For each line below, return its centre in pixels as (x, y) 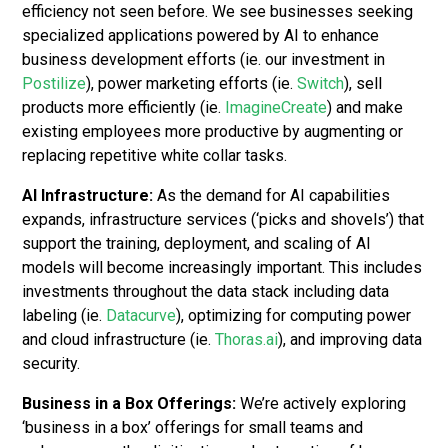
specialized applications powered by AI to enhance (201, 36)
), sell (363, 84)
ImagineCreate (276, 108)
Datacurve (141, 316)
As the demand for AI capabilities (272, 196)
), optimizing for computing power (294, 316)
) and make (365, 108)
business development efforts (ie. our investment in (204, 60)
